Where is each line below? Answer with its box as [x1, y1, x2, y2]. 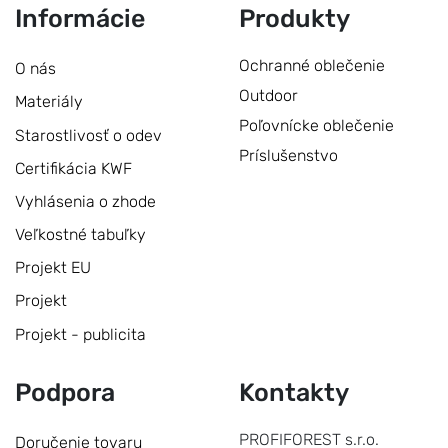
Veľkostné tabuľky [15, 225, 146, 245]
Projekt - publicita [15, 324, 146, 344]
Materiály [15, 92, 83, 112]
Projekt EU [15, 258, 91, 278]
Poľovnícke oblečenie [239, 115, 394, 135]
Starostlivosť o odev [15, 125, 162, 145]
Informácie [15, 3, 145, 33]
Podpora [15, 377, 115, 407]
